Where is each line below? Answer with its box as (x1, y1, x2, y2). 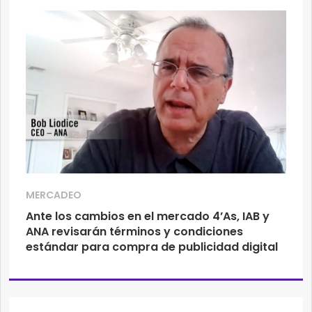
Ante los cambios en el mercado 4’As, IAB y (26, 208, 270, 225)
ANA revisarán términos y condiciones (26, 224, 243, 240)
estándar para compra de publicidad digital (26, 239, 278, 256)
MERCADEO (26, 188, 81, 203)
